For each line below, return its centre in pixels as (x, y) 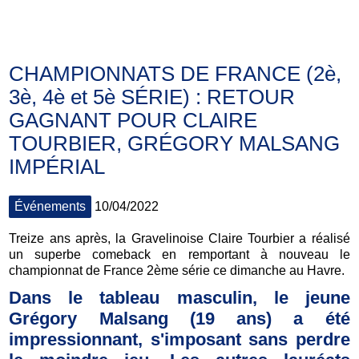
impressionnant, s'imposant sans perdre (179, 340)
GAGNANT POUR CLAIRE (133, 120)
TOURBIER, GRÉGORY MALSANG (175, 143)
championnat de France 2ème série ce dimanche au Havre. (177, 270)
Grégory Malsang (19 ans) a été (179, 319)
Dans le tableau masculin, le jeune (179, 298)
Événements (50, 206)
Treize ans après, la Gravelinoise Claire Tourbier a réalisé (179, 238)
